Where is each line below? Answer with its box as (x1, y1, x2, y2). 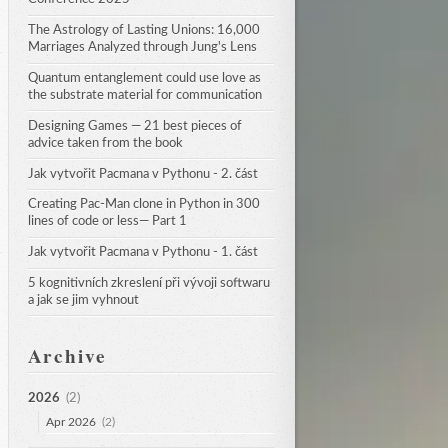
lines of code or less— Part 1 (27, 215, 187, 228)
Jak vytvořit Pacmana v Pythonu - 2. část (27, 167, 258, 180)
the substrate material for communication (27, 88, 262, 101)
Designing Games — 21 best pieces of (27, 119, 242, 132)
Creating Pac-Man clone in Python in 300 (27, 198, 260, 211)
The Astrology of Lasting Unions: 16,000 (27, 24, 260, 37)
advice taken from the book (27, 136, 183, 149)
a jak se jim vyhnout (27, 293, 139, 306)
